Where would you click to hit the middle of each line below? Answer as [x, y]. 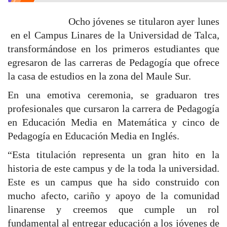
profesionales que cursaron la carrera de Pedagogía [113, 109]
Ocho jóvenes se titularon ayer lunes [113, 22]
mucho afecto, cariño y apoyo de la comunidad [113, 196]
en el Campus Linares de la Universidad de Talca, [113, 35]
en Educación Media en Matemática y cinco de [113, 122]
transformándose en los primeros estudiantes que [113, 49]
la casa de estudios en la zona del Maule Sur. [99, 76]
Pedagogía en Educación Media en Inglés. [93, 136]
